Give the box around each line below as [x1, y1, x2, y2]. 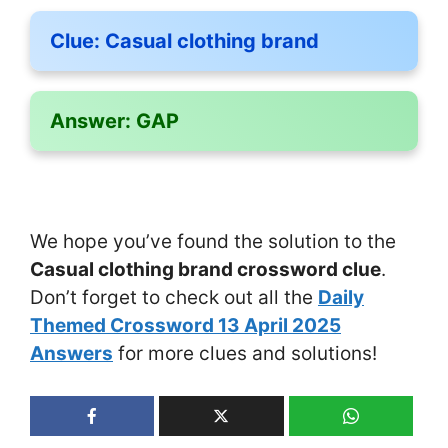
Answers [30, 341, 113, 365]
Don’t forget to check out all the [30, 285, 318, 309]
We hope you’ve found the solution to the [30, 229, 396, 253]
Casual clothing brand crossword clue [30, 257, 381, 281]
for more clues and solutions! [113, 341, 377, 365]
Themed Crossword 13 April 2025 [30, 313, 341, 337]
